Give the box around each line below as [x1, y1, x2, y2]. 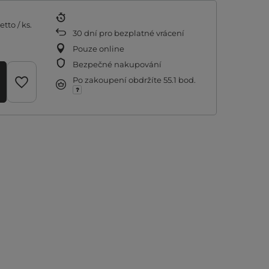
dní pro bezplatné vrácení [82, 28, 184, 38]
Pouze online [73, 44, 124, 53]
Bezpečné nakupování [73, 59, 162, 69]
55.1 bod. [163, 75, 196, 85]
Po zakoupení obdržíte [73, 75, 163, 85]
